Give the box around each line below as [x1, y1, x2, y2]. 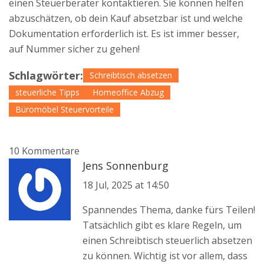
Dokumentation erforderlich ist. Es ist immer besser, [9, 27, 239, 41]
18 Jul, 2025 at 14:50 [82, 179, 169, 192]
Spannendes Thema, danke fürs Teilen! [82, 203, 255, 217]
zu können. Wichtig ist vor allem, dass [82, 249, 247, 263]
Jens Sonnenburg [82, 159, 169, 173]
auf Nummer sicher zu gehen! [9, 42, 140, 56]
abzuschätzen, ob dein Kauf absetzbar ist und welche [9, 12, 243, 25]
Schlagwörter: [9, 68, 83, 83]
